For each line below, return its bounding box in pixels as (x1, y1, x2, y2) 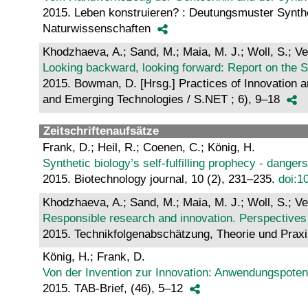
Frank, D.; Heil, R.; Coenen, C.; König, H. (43, 141, 255, 155)
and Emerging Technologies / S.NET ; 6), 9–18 (43, 92, 286, 106)
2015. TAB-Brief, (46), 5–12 (43, 282, 189, 296)
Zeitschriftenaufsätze (43, 124, 159, 138)
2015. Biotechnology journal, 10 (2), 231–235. (43, 173, 278, 186)
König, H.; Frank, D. (43, 250, 145, 264)
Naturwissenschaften (43, 22, 157, 36)
